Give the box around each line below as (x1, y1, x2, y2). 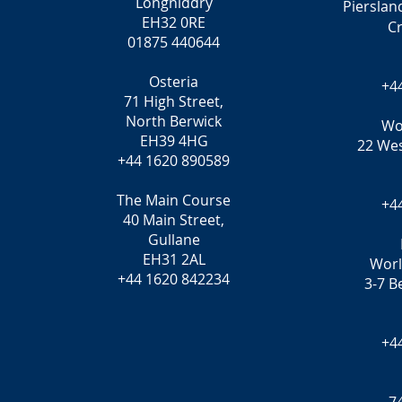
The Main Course (117, 190, 231, 210)
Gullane (147, 230, 200, 249)
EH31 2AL (142, 249, 205, 269)
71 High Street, (124, 92, 223, 111)
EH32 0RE (142, 13, 205, 32)
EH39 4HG (139, 131, 208, 151)
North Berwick (126, 111, 222, 131)
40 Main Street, (123, 210, 224, 230)
